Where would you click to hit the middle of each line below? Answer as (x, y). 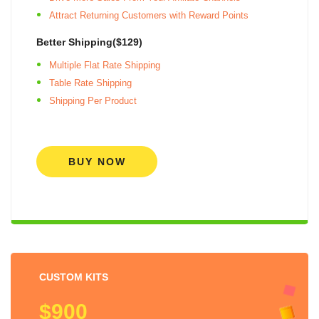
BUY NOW (97, 161)
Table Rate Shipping (90, 83)
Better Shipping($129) (89, 42)
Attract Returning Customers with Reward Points (149, 15)
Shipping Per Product (93, 100)
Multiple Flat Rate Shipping (105, 65)
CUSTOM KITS (74, 277)
